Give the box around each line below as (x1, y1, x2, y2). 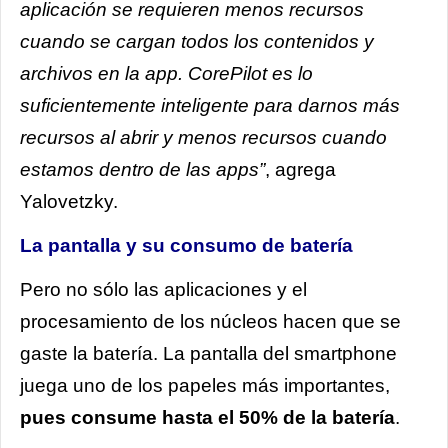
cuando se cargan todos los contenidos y (20, 30, 374, 52)
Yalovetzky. (20, 190, 118, 212)
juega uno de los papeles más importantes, (20, 374, 390, 396)
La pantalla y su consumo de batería (20, 234, 353, 256)
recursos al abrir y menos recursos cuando (20, 126, 387, 148)
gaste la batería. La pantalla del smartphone (20, 342, 397, 364)
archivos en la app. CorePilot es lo (20, 62, 313, 84)
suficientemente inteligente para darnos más (20, 94, 400, 116)
